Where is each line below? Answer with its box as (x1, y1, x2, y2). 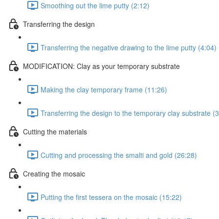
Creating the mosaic (23, 168, 85, 178)
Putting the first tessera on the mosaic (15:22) (41, 192, 182, 202)
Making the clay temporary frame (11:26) (41, 84, 167, 94)
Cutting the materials (23, 126, 87, 136)
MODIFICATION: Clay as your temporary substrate (23, 61, 180, 71)
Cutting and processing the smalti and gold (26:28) (41, 150, 197, 160)
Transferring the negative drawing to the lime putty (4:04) (41, 42, 217, 52)
